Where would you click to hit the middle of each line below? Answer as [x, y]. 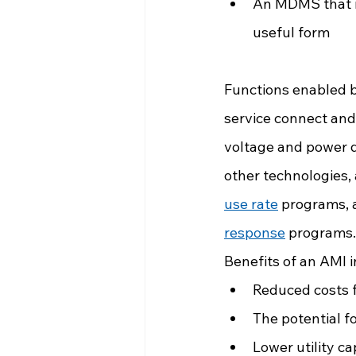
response [255, 232]
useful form [291, 32]
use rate [251, 203]
